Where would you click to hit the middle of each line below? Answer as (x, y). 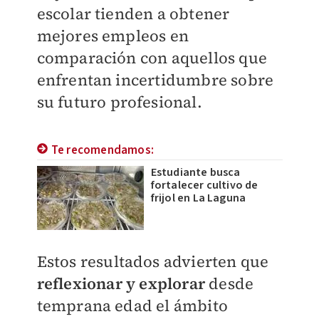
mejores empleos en (113, 36)
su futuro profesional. (119, 102)
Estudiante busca (195, 172)
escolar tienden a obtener (133, 14)
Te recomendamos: (102, 150)
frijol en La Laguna (198, 198)
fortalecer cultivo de (204, 185)
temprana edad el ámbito (132, 305)
